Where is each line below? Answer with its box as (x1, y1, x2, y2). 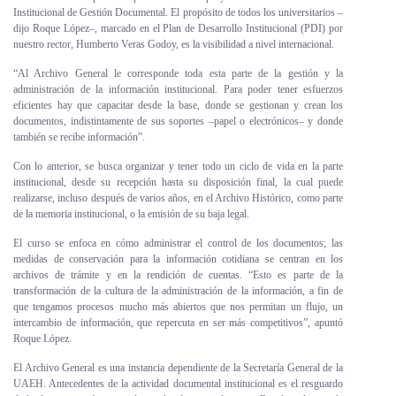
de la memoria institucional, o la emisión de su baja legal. (13, 208, 249, 220)
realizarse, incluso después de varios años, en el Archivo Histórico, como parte (13, 192, 343, 204)
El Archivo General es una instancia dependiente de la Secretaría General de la (13, 362, 343, 374)
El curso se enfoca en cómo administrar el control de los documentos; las (13, 237, 343, 249)
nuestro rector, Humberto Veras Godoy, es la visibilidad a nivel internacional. (13, 38, 334, 50)
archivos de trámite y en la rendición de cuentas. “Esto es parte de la (13, 269, 343, 281)
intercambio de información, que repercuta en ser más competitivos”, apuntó (13, 316, 343, 329)
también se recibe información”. (13, 131, 145, 143)
